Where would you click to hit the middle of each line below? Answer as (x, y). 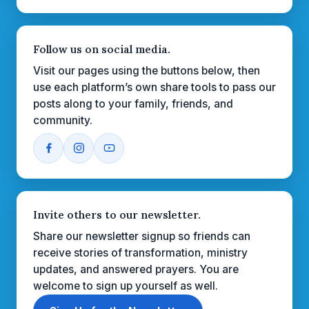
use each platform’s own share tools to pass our (154, 87)
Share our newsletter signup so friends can (142, 236)
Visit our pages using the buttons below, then (147, 70)
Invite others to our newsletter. (117, 214)
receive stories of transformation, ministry (140, 252)
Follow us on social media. (102, 49)
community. (63, 120)
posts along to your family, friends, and (133, 103)
